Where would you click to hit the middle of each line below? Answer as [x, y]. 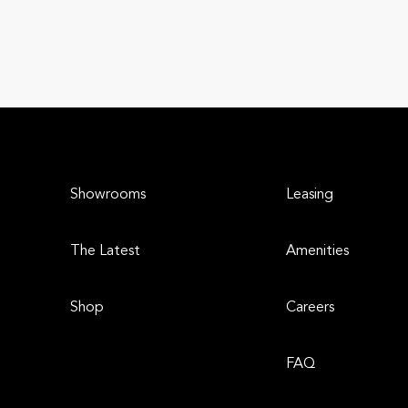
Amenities [318, 251]
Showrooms [108, 194]
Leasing [310, 194]
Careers [311, 307]
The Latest [105, 251]
